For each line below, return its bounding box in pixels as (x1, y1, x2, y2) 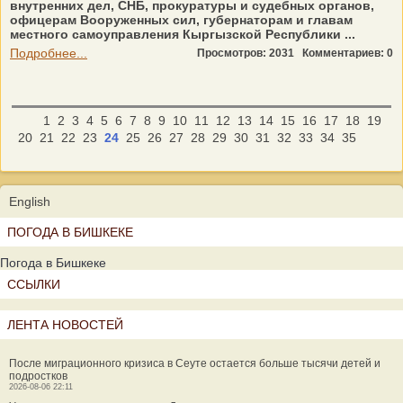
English (9, 194, 50, 209)
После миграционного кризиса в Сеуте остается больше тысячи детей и (9, 357, 381, 370)
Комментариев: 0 (302, 47, 393, 59)
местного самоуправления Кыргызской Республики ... (10, 27, 355, 41)
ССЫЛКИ (7, 277, 60, 291)
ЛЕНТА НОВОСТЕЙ (7, 318, 123, 332)
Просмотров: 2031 (197, 47, 302, 59)
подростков (9, 370, 67, 382)
